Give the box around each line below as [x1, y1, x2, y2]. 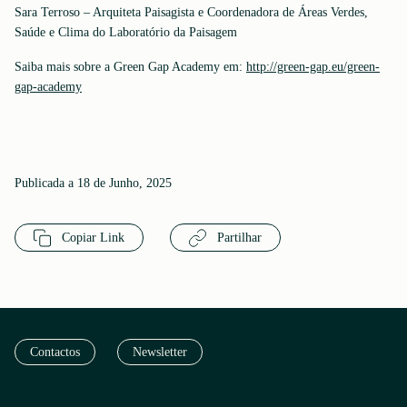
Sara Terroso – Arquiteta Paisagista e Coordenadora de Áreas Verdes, [15, 5, 368, 19]
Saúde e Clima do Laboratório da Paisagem [15, 25, 237, 39]
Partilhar [213, 231, 263, 244]
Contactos [30, 345, 80, 359]
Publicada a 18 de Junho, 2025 [15, 176, 172, 190]
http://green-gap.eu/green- [246, 60, 380, 74]
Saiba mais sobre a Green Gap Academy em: [15, 60, 246, 74]
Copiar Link [57, 231, 124, 244]
